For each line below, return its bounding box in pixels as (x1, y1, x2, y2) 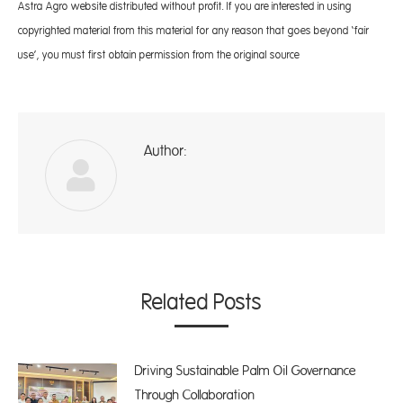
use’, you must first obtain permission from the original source (18, 49, 300, 61)
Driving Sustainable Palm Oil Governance (135, 363, 356, 379)
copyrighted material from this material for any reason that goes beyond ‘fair (18, 24, 370, 37)
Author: (144, 143, 187, 159)
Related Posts (141, 291, 262, 315)
